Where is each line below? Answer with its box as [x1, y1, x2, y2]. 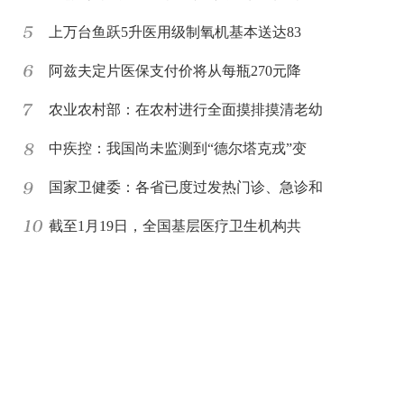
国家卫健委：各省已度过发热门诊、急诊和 [49, 179, 323, 195]
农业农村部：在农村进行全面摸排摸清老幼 [49, 102, 323, 117]
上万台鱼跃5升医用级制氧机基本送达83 [49, 24, 301, 40]
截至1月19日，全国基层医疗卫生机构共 [49, 218, 301, 234]
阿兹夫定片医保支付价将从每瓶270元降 [49, 63, 301, 78]
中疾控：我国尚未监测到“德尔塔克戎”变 [49, 141, 307, 156]
